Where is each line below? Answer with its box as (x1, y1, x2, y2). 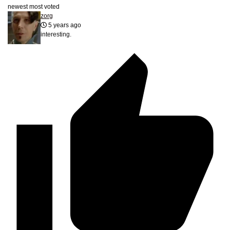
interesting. (41, 31, 71, 39)
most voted (29, 3, 60, 11)
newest (8, 3, 28, 11)
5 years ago (47, 22, 81, 29)
